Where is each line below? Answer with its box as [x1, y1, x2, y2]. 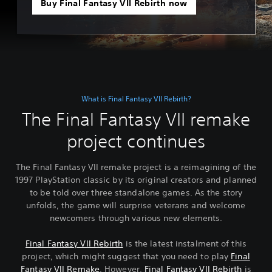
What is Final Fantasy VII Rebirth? [81, 93, 191, 104]
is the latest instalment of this [123, 238, 246, 249]
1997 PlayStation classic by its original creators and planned [15, 174, 257, 185]
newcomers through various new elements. [49, 212, 223, 223]
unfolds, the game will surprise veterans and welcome [26, 200, 246, 211]
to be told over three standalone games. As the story [29, 187, 243, 198]
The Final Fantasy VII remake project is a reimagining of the [15, 161, 256, 172]
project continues [66, 131, 206, 152]
